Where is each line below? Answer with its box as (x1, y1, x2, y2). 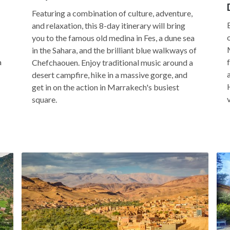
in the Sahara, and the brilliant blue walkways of (32, 45, 197, 55)
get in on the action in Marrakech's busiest (32, 82, 179, 92)
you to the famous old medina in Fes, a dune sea (32, 33, 195, 43)
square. (32, 94, 57, 104)
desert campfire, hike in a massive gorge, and (32, 70, 187, 80)
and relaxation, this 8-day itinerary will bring (32, 21, 185, 30)
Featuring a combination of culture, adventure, (32, 8, 193, 18)
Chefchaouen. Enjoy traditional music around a (32, 57, 193, 67)
